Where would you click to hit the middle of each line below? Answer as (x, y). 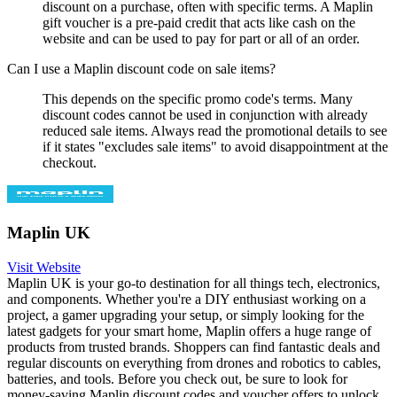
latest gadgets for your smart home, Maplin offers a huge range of (189, 331)
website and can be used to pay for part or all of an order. (201, 39)
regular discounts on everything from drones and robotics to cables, (194, 362)
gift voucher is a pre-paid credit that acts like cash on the (199, 23)
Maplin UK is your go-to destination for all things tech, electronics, (194, 283)
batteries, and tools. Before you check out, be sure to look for (177, 378)
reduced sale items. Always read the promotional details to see (215, 131)
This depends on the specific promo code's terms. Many (198, 99)
